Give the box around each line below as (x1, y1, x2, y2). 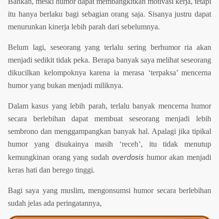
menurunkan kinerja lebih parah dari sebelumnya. (8, 22, 160, 31)
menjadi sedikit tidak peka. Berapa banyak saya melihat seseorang (8, 56, 211, 65)
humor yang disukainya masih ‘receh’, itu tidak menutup (8, 140, 211, 149)
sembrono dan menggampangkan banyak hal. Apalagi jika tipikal (8, 127, 211, 136)
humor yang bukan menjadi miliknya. (8, 81, 123, 90)
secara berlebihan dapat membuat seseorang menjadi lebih (8, 114, 211, 123)
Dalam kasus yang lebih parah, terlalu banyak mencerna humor (8, 102, 211, 110)
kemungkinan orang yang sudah (8, 153, 112, 162)
